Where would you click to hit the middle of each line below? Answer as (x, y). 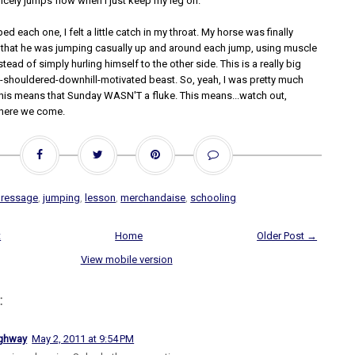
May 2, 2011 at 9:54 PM (83, 339)
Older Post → (287, 236)
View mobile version (126, 260)
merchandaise (153, 198)
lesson (101, 198)
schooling (214, 198)
